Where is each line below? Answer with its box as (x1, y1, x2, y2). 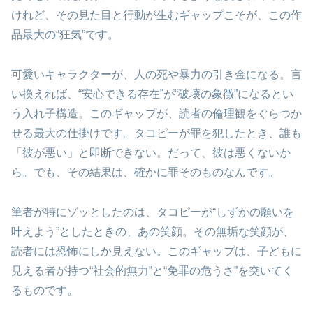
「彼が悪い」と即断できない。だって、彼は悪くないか (11, 146, 291, 159)
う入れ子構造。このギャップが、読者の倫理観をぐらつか (11, 107, 302, 119)
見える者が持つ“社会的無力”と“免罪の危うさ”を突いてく (11, 264, 293, 277)
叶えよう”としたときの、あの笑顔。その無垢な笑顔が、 (11, 225, 294, 238)
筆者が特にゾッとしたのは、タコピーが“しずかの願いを (11, 205, 294, 218)
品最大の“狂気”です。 (11, 29, 119, 41)
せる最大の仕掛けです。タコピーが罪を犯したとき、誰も (11, 126, 302, 139)
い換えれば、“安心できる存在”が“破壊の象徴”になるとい (11, 87, 293, 100)
